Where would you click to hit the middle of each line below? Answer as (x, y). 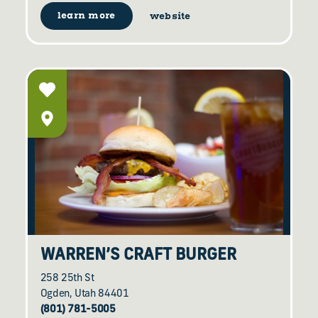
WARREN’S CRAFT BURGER (138, 256)
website (170, 16)
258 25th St (67, 279)
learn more (86, 16)
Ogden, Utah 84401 (84, 295)
